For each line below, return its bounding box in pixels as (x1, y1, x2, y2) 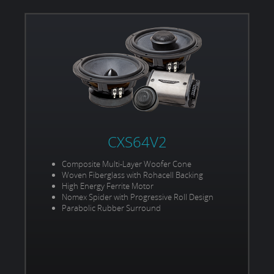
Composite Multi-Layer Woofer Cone (62, 158, 191, 170)
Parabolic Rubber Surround (62, 202, 161, 214)
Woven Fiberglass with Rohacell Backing (62, 169, 203, 181)
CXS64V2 (107, 132, 167, 152)
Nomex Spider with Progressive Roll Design (62, 191, 213, 203)
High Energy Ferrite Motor (62, 180, 154, 192)
